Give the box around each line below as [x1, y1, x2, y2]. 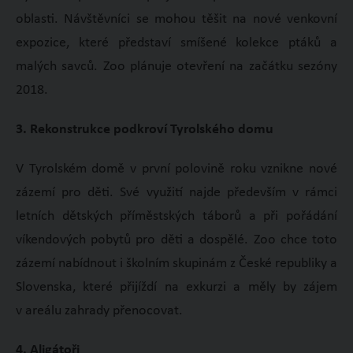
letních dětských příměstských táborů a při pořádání [15, 208, 338, 224]
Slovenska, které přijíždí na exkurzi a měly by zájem [15, 279, 338, 295]
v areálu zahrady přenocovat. [15, 303, 183, 318]
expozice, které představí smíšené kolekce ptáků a [15, 35, 338, 50]
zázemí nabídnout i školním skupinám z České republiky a [15, 255, 338, 271]
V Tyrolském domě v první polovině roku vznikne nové [15, 161, 338, 176]
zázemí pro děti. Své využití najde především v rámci [15, 184, 338, 200]
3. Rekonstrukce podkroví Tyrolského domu [15, 121, 273, 137]
